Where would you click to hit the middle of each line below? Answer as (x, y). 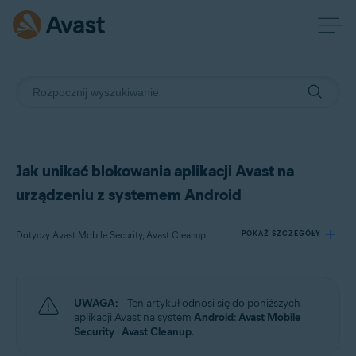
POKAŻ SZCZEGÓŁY (281, 233)
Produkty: (55, 293)
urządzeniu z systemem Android (129, 195)
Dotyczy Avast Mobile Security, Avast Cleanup (111, 235)
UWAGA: (96, 303)
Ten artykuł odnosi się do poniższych (213, 303)
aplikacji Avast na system (134, 317)
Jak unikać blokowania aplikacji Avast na (155, 171)
